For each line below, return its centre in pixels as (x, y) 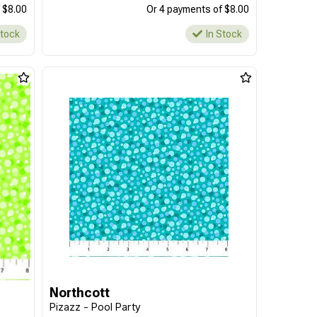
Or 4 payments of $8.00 (197, 9)
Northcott (79, 293)
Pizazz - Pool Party (95, 307)
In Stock (224, 34)
